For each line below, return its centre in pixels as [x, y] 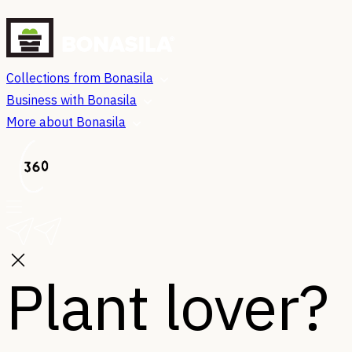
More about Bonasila [66, 122]
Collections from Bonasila [80, 78]
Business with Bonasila [71, 100]
